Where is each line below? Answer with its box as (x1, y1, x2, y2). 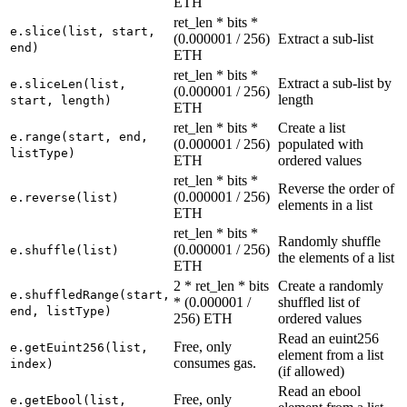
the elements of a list (278, 249, 394, 265)
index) (10, 356, 54, 371)
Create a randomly (278, 277, 383, 293)
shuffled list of (278, 293, 360, 310)
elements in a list (278, 196, 372, 213)
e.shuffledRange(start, (10, 287, 170, 302)
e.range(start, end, (10, 129, 148, 144)
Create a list (278, 119, 345, 135)
